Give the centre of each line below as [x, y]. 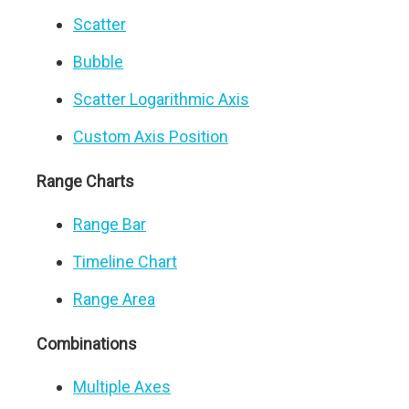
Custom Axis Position [151, 136]
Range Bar [110, 224]
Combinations [87, 344]
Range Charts [85, 181]
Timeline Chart [125, 262]
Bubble [98, 62]
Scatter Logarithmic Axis [161, 99]
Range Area [114, 299]
